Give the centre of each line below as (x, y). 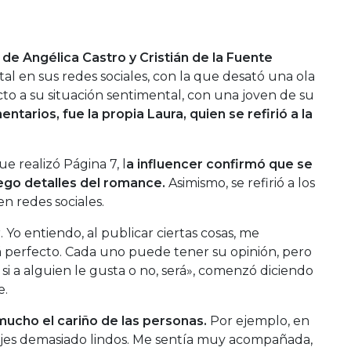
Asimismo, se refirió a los (240, 183)
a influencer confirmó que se (219, 164)
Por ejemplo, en (258, 320)
